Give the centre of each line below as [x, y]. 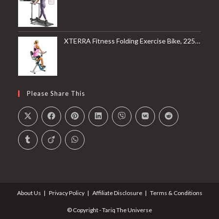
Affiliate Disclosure [117, 193]
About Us [29, 193]
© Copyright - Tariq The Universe [109, 210]
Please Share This [56, 93]
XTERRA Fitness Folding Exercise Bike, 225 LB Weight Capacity [130, 41]
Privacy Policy [66, 193]
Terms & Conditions [176, 193]
